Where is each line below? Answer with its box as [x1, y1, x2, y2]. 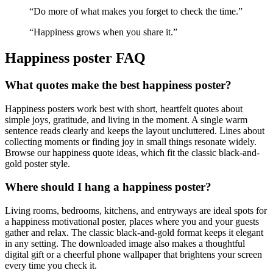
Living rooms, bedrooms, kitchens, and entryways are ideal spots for [5, 205, 267, 216]
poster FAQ [69, 49, 146, 66]
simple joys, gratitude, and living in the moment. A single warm [5, 114, 247, 125]
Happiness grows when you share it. [34, 27, 173, 38]
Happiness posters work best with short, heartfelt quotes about [5, 103, 243, 114]
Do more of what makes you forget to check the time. [34, 6, 238, 17]
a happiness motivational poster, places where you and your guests [5, 216, 259, 227]
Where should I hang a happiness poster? [5, 180, 211, 194]
